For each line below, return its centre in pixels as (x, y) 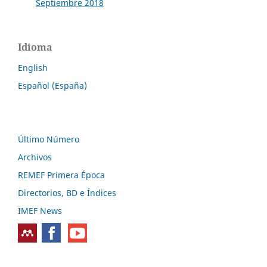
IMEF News (40, 211)
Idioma (35, 47)
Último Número (49, 139)
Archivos (35, 157)
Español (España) (52, 86)
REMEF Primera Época (61, 175)
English (33, 68)
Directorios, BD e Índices (67, 193)
